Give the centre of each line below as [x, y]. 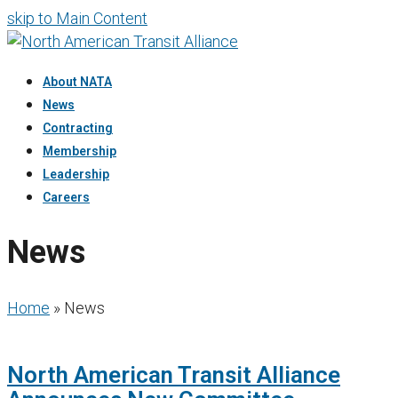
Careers [66, 197]
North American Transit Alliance [174, 374]
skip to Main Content [77, 18]
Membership [80, 151]
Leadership [76, 174]
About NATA [77, 82]
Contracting [78, 128]
